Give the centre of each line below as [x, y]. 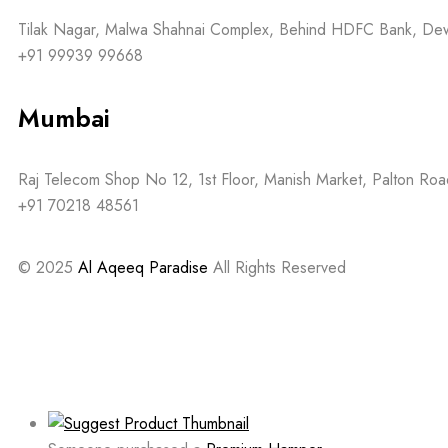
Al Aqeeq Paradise [143, 268]
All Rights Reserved [277, 268]
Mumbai [64, 118]
